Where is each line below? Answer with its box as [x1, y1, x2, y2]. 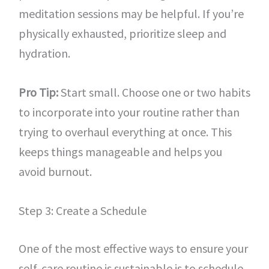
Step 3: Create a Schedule [18, 203, 147, 218]
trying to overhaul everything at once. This [18, 124, 232, 139]
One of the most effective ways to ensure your [18, 241, 248, 256]
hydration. [18, 46, 70, 61]
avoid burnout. [18, 164, 92, 179]
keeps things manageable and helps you [18, 144, 222, 159]
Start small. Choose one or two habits [58, 85, 250, 100]
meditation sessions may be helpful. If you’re [18, 6, 244, 21]
